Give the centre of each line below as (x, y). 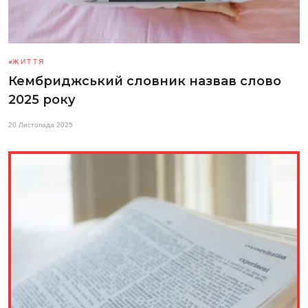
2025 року (42, 99)
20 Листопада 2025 (41, 124)
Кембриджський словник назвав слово (145, 81)
